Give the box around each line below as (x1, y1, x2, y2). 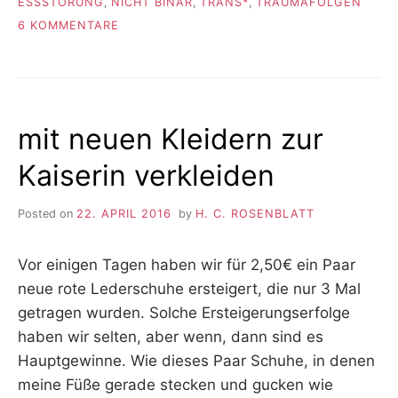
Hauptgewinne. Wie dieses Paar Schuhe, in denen (18, 352, 375, 370)
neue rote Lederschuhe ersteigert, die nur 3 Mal (18, 280, 361, 298)
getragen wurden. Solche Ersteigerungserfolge (18, 304, 350, 322)
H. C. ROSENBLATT (195, 207, 314, 221)
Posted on (18, 207, 76, 221)
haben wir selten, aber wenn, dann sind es (18, 328, 323, 346)
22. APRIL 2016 (76, 207, 171, 221)
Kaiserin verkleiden (18, 158, 275, 194)
